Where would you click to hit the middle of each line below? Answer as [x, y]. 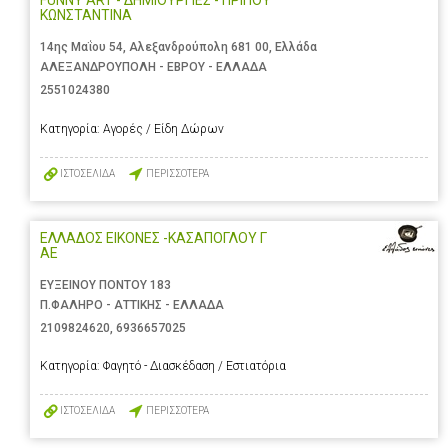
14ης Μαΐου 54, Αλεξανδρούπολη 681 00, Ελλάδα [178, 47]
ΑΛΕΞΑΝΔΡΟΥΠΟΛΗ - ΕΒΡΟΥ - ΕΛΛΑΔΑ [153, 67]
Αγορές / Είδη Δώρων [163, 128]
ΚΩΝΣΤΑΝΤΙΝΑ [86, 15]
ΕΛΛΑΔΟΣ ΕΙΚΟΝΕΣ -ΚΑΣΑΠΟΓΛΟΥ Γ [153, 237]
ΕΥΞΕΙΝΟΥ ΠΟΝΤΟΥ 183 [105, 284]
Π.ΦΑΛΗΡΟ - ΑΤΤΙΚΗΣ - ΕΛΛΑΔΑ [132, 304]
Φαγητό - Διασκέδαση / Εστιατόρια [194, 365]
